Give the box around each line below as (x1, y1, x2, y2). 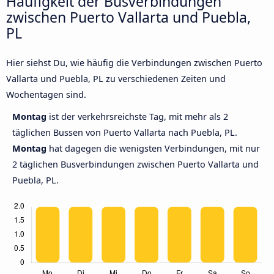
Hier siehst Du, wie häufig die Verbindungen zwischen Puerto (6, 57, 262, 69)
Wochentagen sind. (6, 89, 86, 101)
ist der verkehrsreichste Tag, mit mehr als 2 (49, 111, 228, 123)
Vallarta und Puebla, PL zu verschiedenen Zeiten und (6, 73, 226, 85)
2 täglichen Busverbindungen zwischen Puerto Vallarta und (12, 158, 259, 171)
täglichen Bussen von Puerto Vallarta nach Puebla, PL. (12, 127, 237, 139)
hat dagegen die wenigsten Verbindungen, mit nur (46, 143, 260, 155)
